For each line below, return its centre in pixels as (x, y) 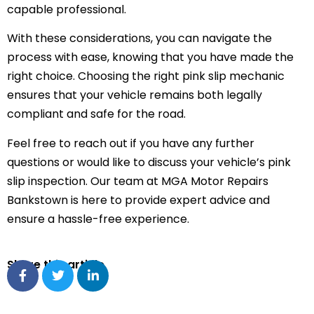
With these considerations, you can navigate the (139, 39)
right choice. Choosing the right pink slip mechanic (146, 76)
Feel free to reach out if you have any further (131, 143)
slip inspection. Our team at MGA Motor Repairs (138, 181)
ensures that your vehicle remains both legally (135, 95)
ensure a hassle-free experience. (98, 219)
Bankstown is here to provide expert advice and (138, 200)
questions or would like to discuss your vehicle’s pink (149, 162)
